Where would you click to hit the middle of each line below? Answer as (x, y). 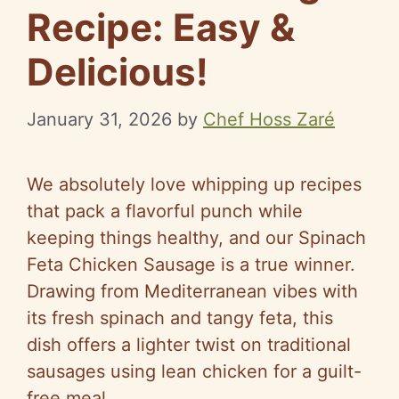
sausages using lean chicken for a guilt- (194, 371)
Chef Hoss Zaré (269, 119)
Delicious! (118, 71)
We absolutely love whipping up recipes (194, 184)
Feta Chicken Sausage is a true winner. (191, 264)
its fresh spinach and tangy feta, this (180, 318)
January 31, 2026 (99, 119)
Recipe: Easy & (161, 27)
